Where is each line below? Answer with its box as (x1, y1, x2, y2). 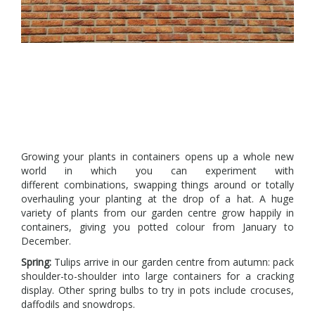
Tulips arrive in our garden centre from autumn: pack (51, 255, 294, 269)
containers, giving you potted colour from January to (21, 220, 294, 233)
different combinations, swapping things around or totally (21, 178, 294, 191)
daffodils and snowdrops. (21, 297, 135, 311)
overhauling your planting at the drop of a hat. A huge (21, 192, 294, 205)
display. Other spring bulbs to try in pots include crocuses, (21, 283, 294, 297)
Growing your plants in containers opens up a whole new (21, 150, 294, 163)
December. (21, 234, 71, 247)
